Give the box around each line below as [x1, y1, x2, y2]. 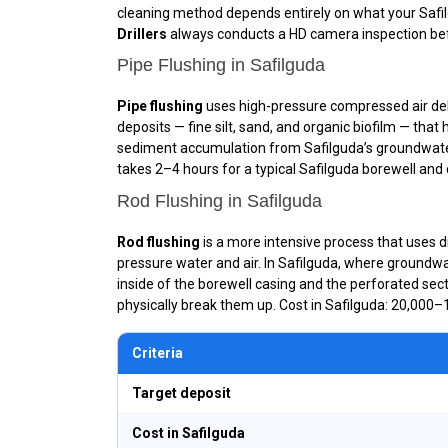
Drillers [117, 25, 167, 42]
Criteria [132, 344, 183, 361]
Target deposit [132, 384, 231, 401]
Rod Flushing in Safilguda [117, 190, 322, 211]
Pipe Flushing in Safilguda [117, 55, 325, 75]
